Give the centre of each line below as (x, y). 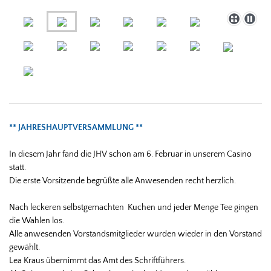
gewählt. (24, 247)
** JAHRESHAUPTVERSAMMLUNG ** (76, 127)
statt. (18, 167)
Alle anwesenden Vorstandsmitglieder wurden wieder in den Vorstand (135, 234)
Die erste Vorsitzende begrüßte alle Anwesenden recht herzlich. (122, 181)
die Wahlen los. (37, 220)
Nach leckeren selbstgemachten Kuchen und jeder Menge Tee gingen (134, 207)
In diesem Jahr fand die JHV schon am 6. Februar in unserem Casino (130, 154)
